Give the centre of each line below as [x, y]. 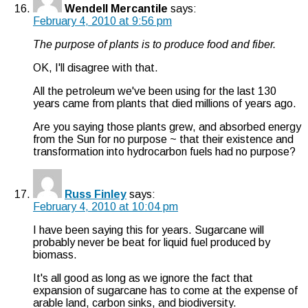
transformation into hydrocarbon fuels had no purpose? [164, 151]
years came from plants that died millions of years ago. [165, 103]
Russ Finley [96, 194]
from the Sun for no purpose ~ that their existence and [163, 139]
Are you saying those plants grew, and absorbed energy [167, 126]
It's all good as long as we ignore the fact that [143, 278]
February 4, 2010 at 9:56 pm [102, 21]
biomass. [55, 254]
